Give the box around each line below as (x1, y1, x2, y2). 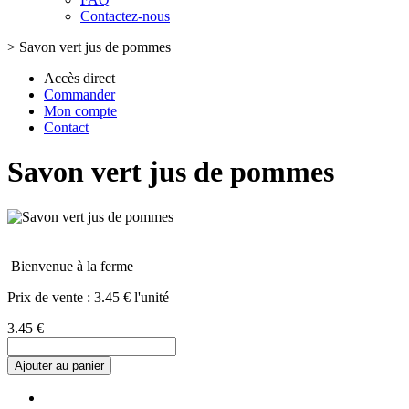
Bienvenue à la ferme (11, 257, 133, 274)
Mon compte (44, 103, 117, 119)
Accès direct (44, 70, 115, 86)
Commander (44, 87, 115, 102)
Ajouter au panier (15, 358, 104, 372)
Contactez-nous (80, 8, 170, 24)
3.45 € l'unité (94, 288, 169, 305)
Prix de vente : (7, 288, 94, 305)
